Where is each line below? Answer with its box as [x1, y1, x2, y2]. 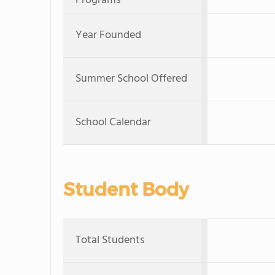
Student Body [63, 177, 188, 201]
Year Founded [76, 26, 141, 44]
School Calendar [76, 113, 151, 131]
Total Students [76, 231, 144, 249]
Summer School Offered [76, 69, 187, 88]
